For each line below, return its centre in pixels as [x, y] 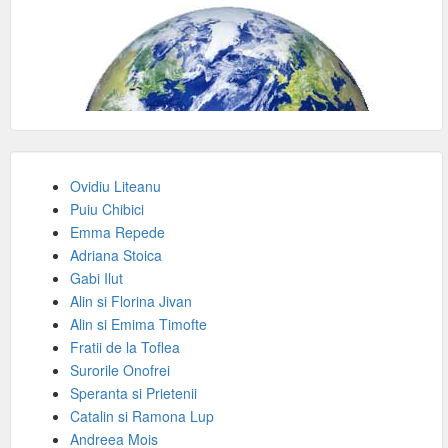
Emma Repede [117, 232]
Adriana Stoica [116, 255]
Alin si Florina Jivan [131, 301]
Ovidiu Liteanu [115, 186]
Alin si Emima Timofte [138, 324]
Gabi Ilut [96, 278]
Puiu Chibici [107, 209]
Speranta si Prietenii [133, 393]
